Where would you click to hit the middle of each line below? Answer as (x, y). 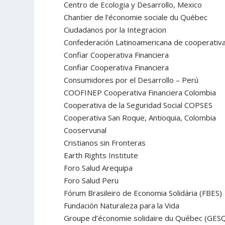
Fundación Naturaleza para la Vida (122, 205)
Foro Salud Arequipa (98, 167)
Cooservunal (85, 130)
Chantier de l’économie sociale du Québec (136, 17)
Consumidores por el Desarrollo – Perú (131, 80)
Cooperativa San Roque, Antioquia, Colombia (140, 117)
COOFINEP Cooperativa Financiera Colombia (140, 92)
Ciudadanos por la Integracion (115, 29)
